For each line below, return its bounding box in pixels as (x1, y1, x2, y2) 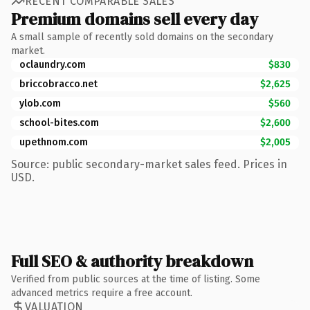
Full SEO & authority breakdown (11, 249, 253, 273)
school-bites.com (19, 116, 99, 129)
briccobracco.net (19, 77, 98, 90)
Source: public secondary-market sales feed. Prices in (11, 157, 287, 171)
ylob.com (19, 97, 61, 109)
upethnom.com (19, 136, 88, 148)
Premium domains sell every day (11, 7, 258, 30)
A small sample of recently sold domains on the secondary (11, 30, 273, 43)
